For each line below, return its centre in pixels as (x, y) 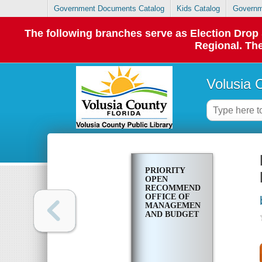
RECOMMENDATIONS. (189, 188)
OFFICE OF (167, 197)
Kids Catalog (199, 9)
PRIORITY (165, 171)
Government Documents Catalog (109, 9)
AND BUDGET (172, 215)
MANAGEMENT (175, 206)
